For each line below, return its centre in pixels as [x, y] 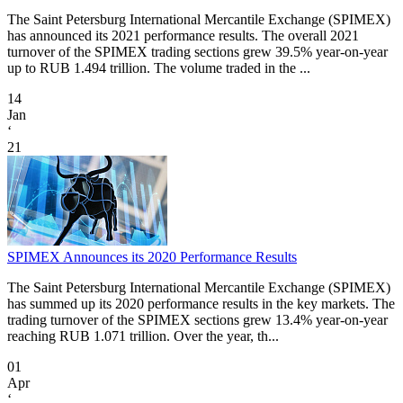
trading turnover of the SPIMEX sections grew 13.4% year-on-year [197, 320]
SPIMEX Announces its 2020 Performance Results [152, 257]
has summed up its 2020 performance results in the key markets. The [201, 304]
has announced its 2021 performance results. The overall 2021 [183, 36]
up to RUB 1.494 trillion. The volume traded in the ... [159, 68]
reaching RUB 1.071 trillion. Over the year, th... [143, 336]
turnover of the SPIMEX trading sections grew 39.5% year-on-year [197, 52]
